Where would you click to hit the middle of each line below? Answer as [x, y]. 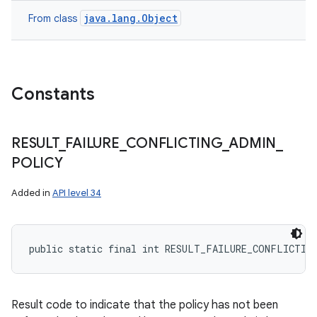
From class [54, 18]
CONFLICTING [174, 143]
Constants [53, 94]
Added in [32, 193]
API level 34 [77, 193]
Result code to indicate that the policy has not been [145, 305]
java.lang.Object [131, 18]
